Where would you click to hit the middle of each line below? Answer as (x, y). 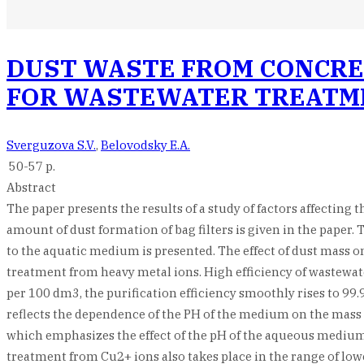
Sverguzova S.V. (51, 145)
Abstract (31, 187)
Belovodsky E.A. (145, 145)
